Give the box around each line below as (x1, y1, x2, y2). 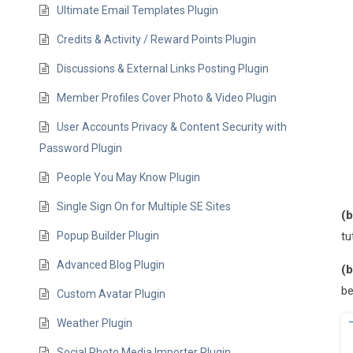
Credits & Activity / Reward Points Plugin (57, 33, 257, 46)
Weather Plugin (57, 317, 133, 329)
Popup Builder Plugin (57, 229, 160, 242)
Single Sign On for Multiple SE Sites (57, 200, 232, 213)
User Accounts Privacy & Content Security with (57, 121, 288, 133)
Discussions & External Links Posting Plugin (57, 62, 269, 75)
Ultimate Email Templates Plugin (57, 4, 219, 17)
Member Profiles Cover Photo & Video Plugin (57, 91, 277, 104)
